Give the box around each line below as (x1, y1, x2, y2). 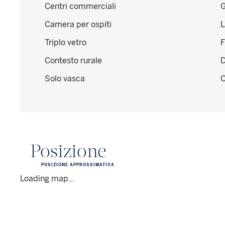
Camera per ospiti (45, 20, 111, 30)
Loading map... (20, 174, 74, 184)
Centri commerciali (45, 2, 116, 12)
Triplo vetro (45, 38, 86, 48)
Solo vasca (45, 74, 85, 84)
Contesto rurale (45, 56, 102, 66)
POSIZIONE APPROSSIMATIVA (41, 162, 115, 168)
